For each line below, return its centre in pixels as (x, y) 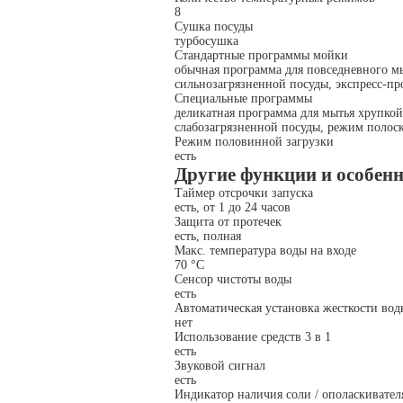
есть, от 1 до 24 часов (234, 207)
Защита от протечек (228, 222)
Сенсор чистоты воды (233, 279)
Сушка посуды (214, 27)
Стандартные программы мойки (261, 55)
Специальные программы (243, 99)
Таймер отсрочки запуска (244, 193)
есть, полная (210, 236)
